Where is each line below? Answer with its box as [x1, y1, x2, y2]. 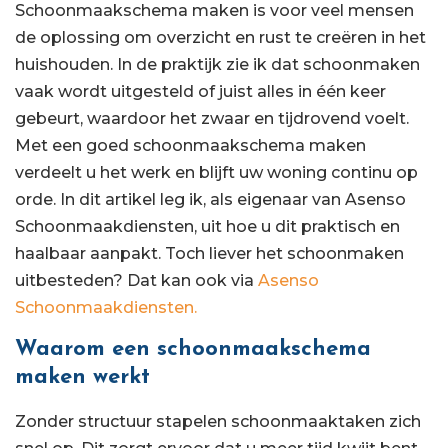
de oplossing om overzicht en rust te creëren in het [15, 28, 426, 48]
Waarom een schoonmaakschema [15, 337, 371, 361]
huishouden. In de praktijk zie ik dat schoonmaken [15, 55, 420, 75]
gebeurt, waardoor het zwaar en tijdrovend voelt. [15, 109, 409, 129]
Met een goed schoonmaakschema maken [15, 136, 366, 156]
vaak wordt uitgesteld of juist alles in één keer [15, 82, 386, 102]
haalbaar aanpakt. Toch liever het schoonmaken [15, 244, 404, 264]
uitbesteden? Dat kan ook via [15, 271, 258, 291]
